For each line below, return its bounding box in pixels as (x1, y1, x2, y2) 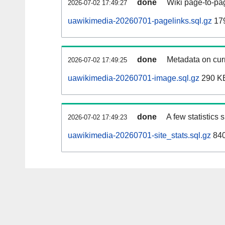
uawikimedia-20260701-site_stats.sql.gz (68, 131, 211, 140)
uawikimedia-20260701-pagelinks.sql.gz (68, 17, 212, 26)
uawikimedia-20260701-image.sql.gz (68, 74, 199, 83)
